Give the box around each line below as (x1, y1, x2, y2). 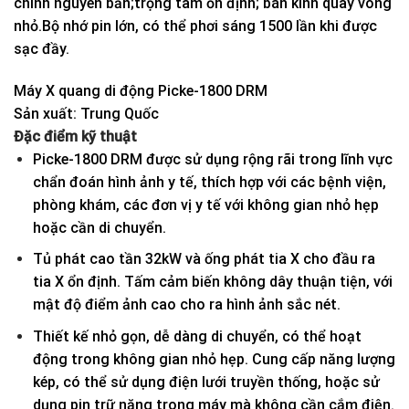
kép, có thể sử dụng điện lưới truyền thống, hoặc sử (32, 372, 380, 391)
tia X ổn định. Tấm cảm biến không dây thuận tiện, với (32, 273, 393, 291)
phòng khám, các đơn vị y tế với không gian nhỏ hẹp (32, 195, 379, 214)
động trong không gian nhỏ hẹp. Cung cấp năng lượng (32, 350, 395, 368)
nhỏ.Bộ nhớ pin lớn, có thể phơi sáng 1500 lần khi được (14, 16, 377, 35)
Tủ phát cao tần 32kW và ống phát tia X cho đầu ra (32, 250, 375, 268)
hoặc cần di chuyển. (32, 218, 166, 236)
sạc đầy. (14, 39, 69, 58)
